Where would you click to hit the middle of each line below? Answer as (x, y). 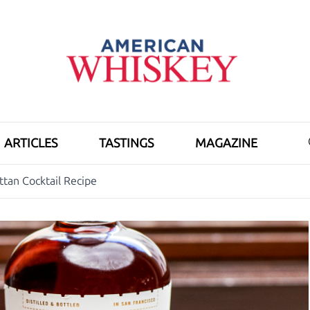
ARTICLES (31, 143)
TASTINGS (126, 143)
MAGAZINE (226, 143)
